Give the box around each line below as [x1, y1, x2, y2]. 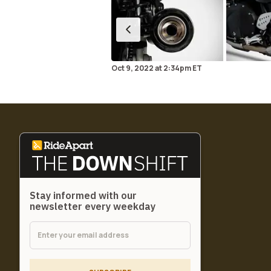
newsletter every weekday [30, 200, 155, 213]
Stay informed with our [30, 189, 137, 202]
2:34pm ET [162, 63, 202, 74]
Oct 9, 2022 [111, 63, 154, 74]
